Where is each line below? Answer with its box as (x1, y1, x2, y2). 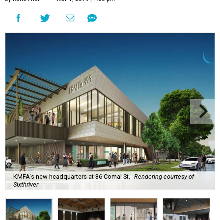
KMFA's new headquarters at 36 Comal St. (13, 172, 130, 180)
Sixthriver (13, 180, 38, 188)
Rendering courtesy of (134, 172, 194, 180)
